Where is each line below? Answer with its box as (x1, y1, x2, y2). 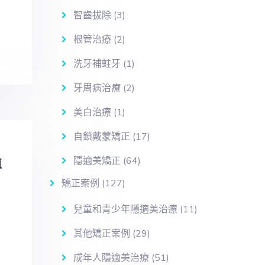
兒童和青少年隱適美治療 (73, 203, 177, 216)
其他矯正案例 (73, 227, 130, 240)
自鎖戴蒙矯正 (73, 130, 130, 143)
